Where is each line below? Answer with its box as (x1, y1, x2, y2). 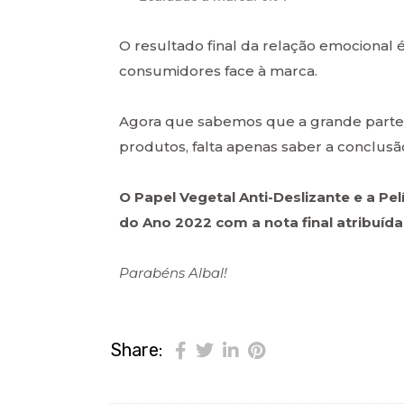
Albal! (188, 263, 227, 281)
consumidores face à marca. (119, 61, 317, 79)
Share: (111, 338, 162, 361)
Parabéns (119, 263, 188, 281)
